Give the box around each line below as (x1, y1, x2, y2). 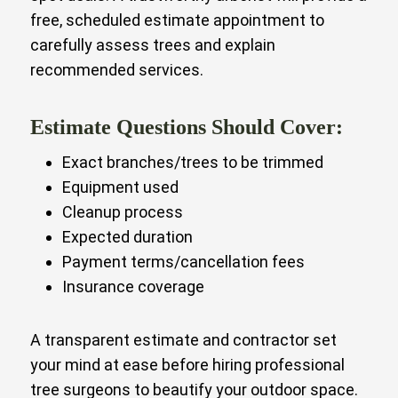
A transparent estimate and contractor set (30, 330, 337, 349)
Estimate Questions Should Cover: (30, 115, 343, 139)
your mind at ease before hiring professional (30, 354, 345, 374)
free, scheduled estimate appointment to (30, 10, 324, 29)
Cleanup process (62, 202, 183, 221)
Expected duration (62, 227, 193, 246)
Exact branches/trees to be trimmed (62, 152, 323, 171)
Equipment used (62, 177, 179, 196)
